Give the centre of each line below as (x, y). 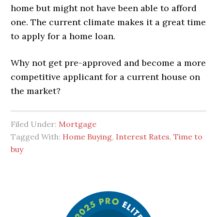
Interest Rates (143, 136)
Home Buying (87, 136)
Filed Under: (35, 124)
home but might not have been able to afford (104, 8)
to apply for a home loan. (63, 36)
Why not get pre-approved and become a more (108, 62)
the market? (36, 91)
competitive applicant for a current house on (106, 77)
